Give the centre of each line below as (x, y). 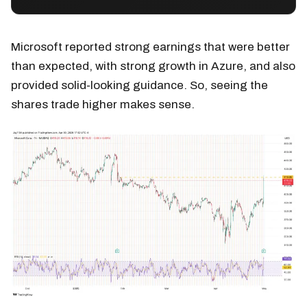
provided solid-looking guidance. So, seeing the (139, 86)
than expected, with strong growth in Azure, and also (153, 66)
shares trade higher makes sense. (103, 105)
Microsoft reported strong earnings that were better (150, 47)
